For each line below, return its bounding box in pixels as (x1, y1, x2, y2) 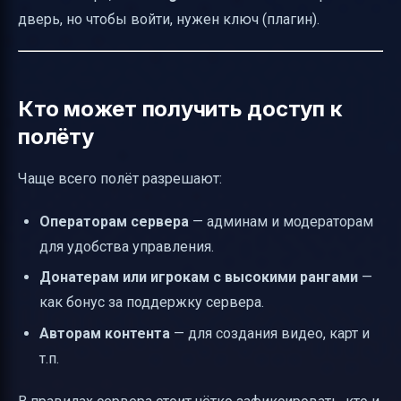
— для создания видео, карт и (170, 324, 370, 342)
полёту (18, 123, 94, 149)
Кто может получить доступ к (18, 95, 343, 122)
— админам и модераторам (189, 212, 373, 230)
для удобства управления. (39, 237, 214, 255)
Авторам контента (39, 324, 170, 342)
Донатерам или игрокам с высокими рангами (39, 269, 358, 286)
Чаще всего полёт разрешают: (18, 169, 222, 187)
